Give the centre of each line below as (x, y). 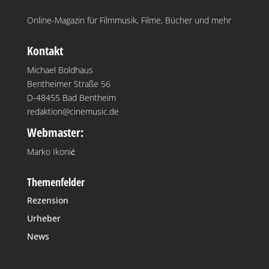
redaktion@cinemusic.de (73, 111)
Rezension (47, 200)
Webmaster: (55, 132)
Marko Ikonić (51, 151)
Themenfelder (56, 182)
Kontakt (45, 50)
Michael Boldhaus (60, 70)
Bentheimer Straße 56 (68, 83)
